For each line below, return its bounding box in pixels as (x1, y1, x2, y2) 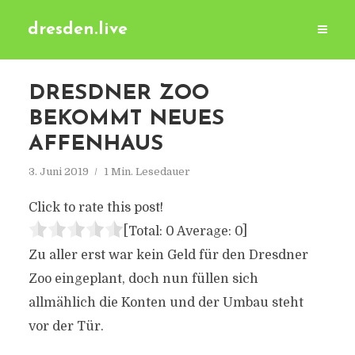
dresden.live (28, 21, 128, 38)
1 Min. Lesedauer (103, 166, 190, 177)
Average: (174, 224, 235, 239)
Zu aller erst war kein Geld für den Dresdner (28, 248, 308, 262)
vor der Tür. (28, 319, 104, 334)
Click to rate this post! (28, 200, 163, 215)
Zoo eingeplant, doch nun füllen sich (28, 272, 258, 286)
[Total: (123, 224, 166, 239)
